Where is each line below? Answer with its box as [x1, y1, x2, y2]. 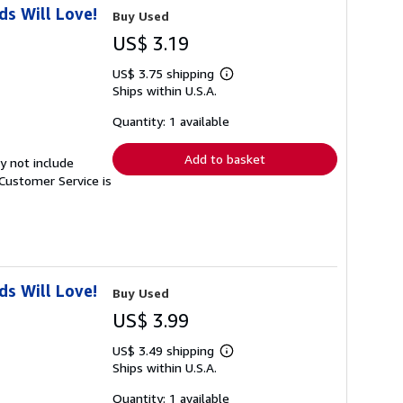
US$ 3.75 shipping [112, 66, 218, 81]
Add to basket [184, 151, 265, 166]
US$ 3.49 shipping [112, 343, 218, 358]
